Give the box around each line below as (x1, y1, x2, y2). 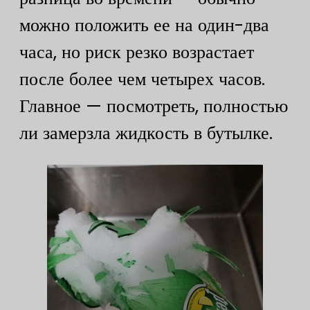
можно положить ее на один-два (19, 12, 269, 37)
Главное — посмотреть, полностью (19, 93, 288, 118)
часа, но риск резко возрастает (19, 39, 254, 64)
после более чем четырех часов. (19, 66, 265, 91)
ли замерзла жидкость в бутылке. (19, 120, 273, 145)
